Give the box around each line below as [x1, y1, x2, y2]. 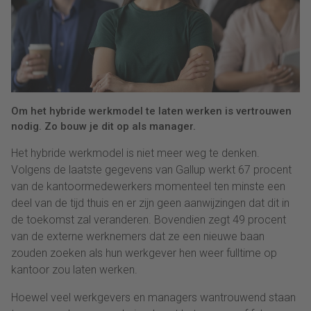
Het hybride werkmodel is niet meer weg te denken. [11, 146, 260, 160]
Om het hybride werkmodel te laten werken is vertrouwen [11, 104, 292, 117]
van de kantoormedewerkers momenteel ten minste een [11, 179, 285, 193]
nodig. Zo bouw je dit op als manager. [11, 119, 196, 133]
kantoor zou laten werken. [11, 262, 137, 276]
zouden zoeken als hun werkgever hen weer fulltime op [11, 246, 277, 260]
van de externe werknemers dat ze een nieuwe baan [11, 229, 264, 243]
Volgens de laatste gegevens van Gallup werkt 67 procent [11, 162, 292, 176]
